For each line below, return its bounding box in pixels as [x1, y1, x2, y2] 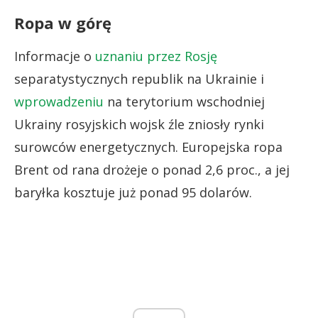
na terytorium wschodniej [104, 92, 265, 110]
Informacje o [14, 47, 95, 65]
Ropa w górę [14, 11, 111, 33]
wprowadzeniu [14, 92, 104, 110]
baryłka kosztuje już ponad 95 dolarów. [14, 183, 252, 201]
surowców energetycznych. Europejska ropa [14, 138, 283, 155]
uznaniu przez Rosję [95, 47, 217, 65]
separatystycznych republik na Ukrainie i [14, 70, 264, 87]
